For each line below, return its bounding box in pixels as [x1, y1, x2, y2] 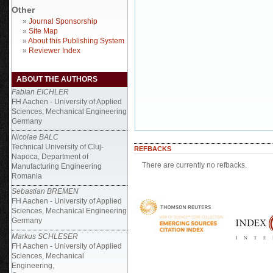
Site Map [29, 27, 58, 35]
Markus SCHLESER [12, 232, 78, 241]
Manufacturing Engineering [12, 161, 102, 171]
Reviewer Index [29, 46, 80, 55]
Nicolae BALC [12, 132, 58, 141]
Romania [12, 171, 42, 180]
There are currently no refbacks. [141, 160, 247, 169]
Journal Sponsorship [29, 17, 97, 26]
